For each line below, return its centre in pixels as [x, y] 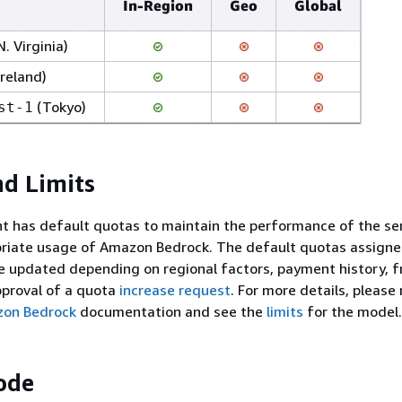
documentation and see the [171, 311]
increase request [175, 290]
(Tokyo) [60, 106]
